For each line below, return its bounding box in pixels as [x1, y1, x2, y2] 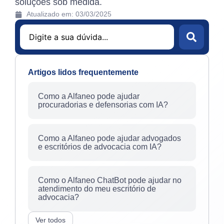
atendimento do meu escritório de [38, 184, 156, 193]
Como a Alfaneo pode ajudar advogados [38, 134, 181, 142]
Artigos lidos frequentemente [28, 68, 138, 76]
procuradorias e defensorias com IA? [38, 100, 168, 109]
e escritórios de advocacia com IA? [38, 142, 161, 151]
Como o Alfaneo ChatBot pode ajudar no [38, 176, 181, 184]
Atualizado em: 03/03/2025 [26, 10, 111, 18]
